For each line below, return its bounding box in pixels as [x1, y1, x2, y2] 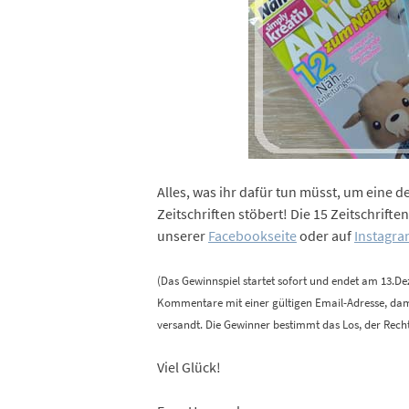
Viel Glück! [156, 358, 221, 377]
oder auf [296, 226, 354, 246]
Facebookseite [207, 226, 297, 246]
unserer [156, 226, 208, 246]
